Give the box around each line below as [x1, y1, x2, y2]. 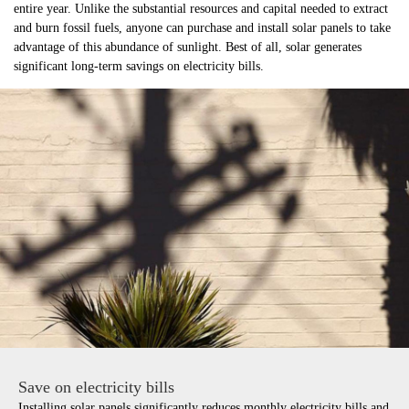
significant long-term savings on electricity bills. [14, 59, 264, 73]
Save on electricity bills [18, 378, 174, 397]
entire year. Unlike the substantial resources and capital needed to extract [14, 2, 388, 16]
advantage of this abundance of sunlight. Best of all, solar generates [14, 40, 362, 54]
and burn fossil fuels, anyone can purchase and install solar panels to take [14, 21, 391, 35]
